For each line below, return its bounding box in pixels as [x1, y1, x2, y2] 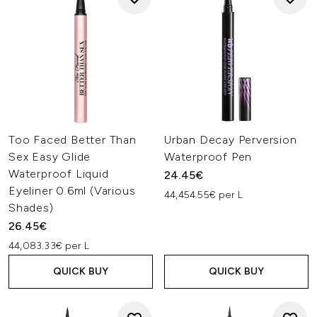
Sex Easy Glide [8, 150, 91, 163]
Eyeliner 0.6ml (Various [8, 184, 136, 197]
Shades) [8, 201, 54, 214]
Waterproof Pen [164, 150, 253, 163]
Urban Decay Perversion [164, 133, 297, 146]
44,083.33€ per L [8, 240, 90, 252]
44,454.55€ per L [164, 189, 243, 201]
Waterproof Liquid [8, 167, 109, 180]
